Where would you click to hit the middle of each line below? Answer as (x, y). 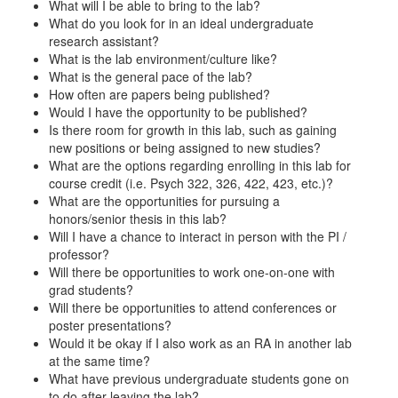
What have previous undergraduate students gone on (199, 378)
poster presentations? (110, 325)
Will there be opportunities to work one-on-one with (192, 272)
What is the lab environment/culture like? (163, 59)
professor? (79, 254)
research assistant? (104, 41)
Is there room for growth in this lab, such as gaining (193, 130)
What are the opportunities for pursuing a (164, 201)
